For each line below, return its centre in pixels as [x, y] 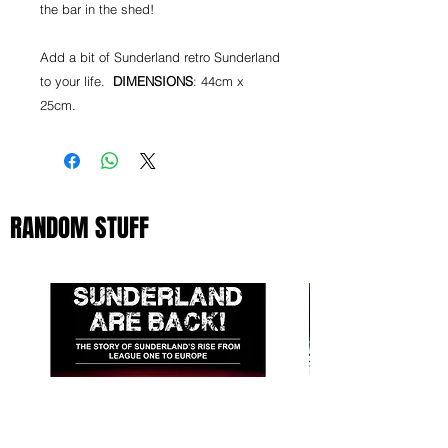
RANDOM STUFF [79, 228]
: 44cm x [218, 81]
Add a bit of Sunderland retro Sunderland [160, 57]
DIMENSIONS [153, 81]
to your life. [76, 81]
